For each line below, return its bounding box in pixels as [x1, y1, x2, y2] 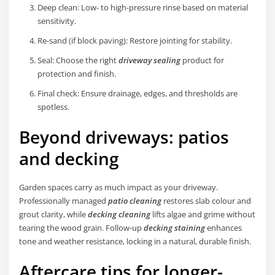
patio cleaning [108, 195, 162, 207]
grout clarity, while [19, 209, 88, 220]
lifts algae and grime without [150, 209, 256, 220]
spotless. [37, 101, 69, 113]
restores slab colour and [161, 195, 252, 207]
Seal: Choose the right [37, 55, 118, 66]
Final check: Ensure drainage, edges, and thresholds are [37, 88, 238, 99]
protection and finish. [37, 68, 116, 80]
